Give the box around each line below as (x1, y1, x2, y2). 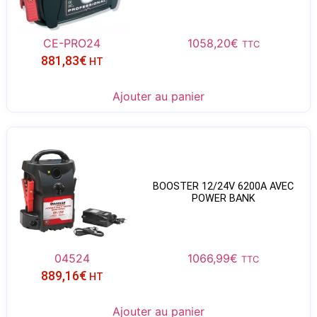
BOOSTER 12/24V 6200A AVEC (153, 180, 294, 192)
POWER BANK (191, 192, 255, 204)
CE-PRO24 (43, 36, 101, 51)
